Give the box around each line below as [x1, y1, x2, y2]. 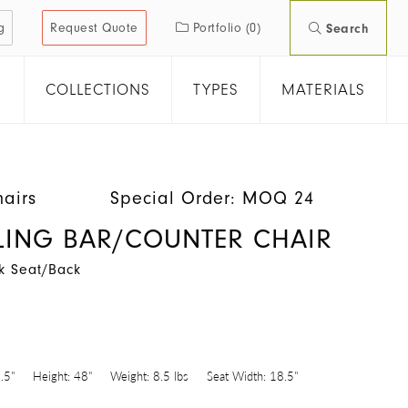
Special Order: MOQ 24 [110, 188, 314, 209]
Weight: [110, 367, 149, 385]
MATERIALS [281, 80, 365, 99]
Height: [33, 367, 70, 385]
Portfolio [192, 20, 246, 36]
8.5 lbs [153, 367, 189, 385]
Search [326, 21, 368, 36]
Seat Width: [207, 367, 266, 385]
